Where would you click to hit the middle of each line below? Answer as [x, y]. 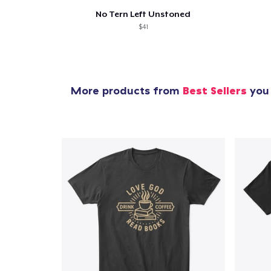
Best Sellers [215, 90]
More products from [127, 90]
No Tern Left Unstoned [143, 14]
